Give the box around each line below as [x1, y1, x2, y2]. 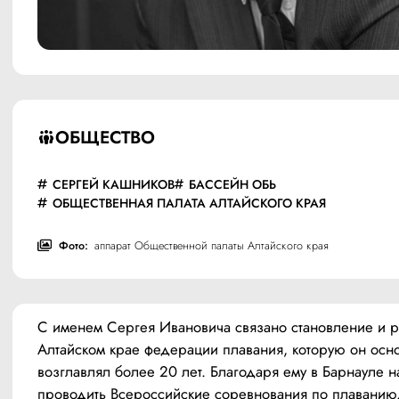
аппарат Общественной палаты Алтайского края [94, 237, 329, 254]
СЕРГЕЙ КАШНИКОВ [52, 175, 175, 193]
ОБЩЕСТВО [54, 124, 155, 150]
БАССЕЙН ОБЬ [189, 175, 277, 193]
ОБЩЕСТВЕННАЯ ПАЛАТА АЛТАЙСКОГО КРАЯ [52, 193, 326, 212]
